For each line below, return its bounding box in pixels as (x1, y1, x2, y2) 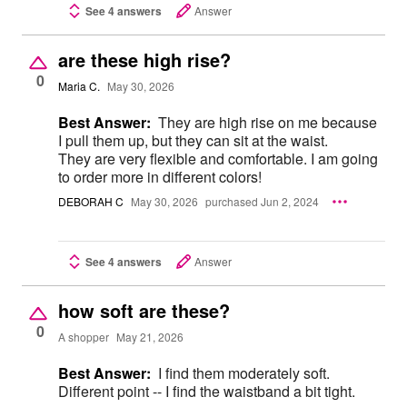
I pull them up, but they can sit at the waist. (58, 129, 328, 151)
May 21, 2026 (116, 329, 184, 345)
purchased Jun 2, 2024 (205, 194, 319, 210)
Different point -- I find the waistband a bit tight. (58, 380, 355, 402)
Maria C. (58, 78, 100, 94)
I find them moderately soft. (158, 362, 330, 383)
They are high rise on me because (158, 111, 377, 133)
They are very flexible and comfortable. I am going (58, 147, 311, 169)
